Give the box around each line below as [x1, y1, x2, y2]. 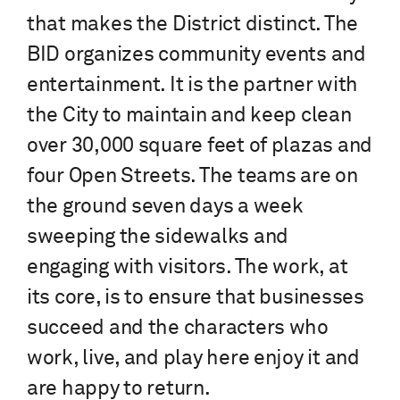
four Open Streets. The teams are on [27, 166, 358, 187]
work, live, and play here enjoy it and [27, 348, 360, 370]
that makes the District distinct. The [27, 14, 359, 36]
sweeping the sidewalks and [27, 227, 288, 248]
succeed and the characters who [27, 318, 329, 339]
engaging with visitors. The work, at [27, 257, 348, 279]
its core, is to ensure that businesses [27, 287, 364, 309]
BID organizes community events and [27, 45, 366, 66]
